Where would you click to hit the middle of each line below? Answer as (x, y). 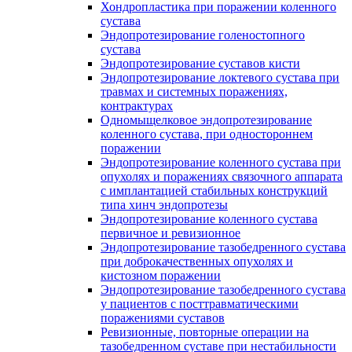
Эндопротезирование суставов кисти (200, 63)
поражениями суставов (163, 318)
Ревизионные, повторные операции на (205, 332)
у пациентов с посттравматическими (200, 304)
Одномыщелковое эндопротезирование (206, 120)
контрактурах (137, 106)
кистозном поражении (161, 275)
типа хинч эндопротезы (164, 205)
